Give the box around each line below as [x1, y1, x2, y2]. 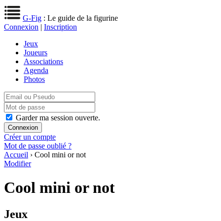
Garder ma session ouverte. [16, 113, 100, 122]
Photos [24, 75, 45, 83]
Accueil [4, 150, 28, 159]
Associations [24, 57, 63, 66]
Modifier [4, 159, 31, 168]
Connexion [4, 23, 38, 31]
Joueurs [24, 48, 47, 57]
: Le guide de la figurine [41, 14, 118, 22]
